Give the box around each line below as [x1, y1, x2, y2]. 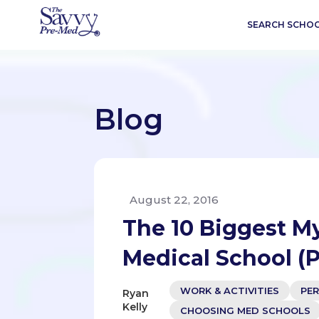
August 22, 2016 [130, 193, 219, 206]
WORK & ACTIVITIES [180, 285, 280, 296]
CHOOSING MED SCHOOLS [180, 305, 311, 316]
